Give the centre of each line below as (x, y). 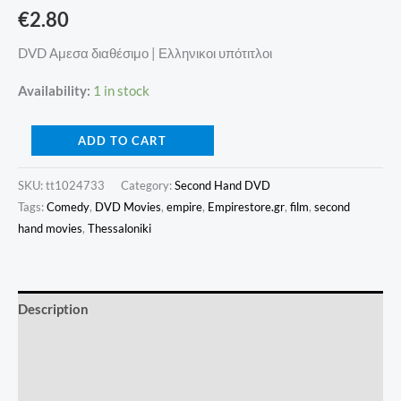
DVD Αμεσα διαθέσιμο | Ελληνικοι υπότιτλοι (145, 54)
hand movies (50, 228)
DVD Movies (128, 206)
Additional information (89, 347)
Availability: (54, 90)
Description (53, 310)
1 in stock (121, 90)
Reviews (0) (53, 384)
